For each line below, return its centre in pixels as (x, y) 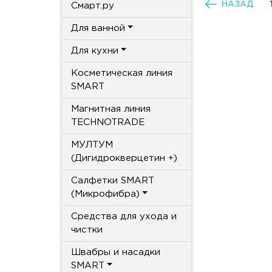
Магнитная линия (111, 109)
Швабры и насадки (116, 252)
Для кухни (95, 50)
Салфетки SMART (113, 180)
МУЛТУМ (92, 144)
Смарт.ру (93, 5)
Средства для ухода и (124, 216)
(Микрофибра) (105, 194)
